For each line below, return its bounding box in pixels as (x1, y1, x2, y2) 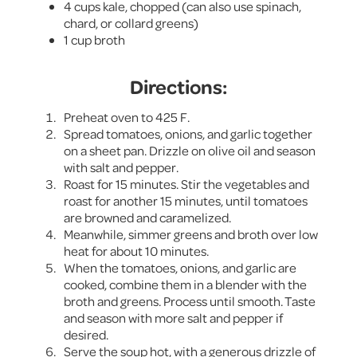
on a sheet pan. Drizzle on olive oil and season (64, 141, 316, 159)
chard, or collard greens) (64, 14, 198, 31)
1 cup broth (64, 30, 125, 48)
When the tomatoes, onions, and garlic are (64, 258, 296, 276)
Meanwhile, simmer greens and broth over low (64, 225, 318, 242)
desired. (64, 325, 108, 343)
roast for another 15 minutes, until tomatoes (64, 191, 308, 209)
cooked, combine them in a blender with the (64, 275, 307, 292)
